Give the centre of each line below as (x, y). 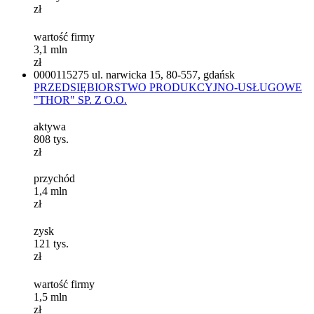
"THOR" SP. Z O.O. (80, 100)
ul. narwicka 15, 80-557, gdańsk (163, 74)
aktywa (50, 126)
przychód (54, 179)
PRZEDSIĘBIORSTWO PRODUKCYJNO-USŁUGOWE (168, 87)
